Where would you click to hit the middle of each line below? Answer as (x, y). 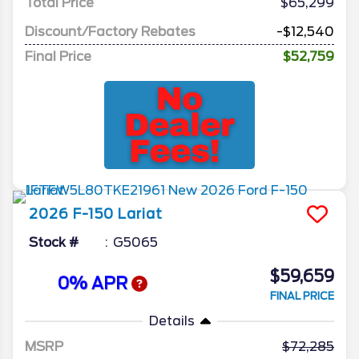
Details (171, 321)
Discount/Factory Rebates (110, 31)
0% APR (94, 284)
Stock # (54, 242)
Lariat (140, 214)
